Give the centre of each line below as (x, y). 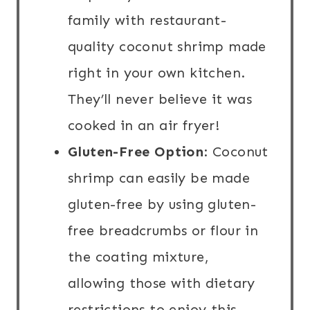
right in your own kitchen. (157, 73)
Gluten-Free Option (136, 152)
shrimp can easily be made (159, 178)
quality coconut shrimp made (167, 47)
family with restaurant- (147, 20)
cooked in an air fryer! (144, 126)
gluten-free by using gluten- (162, 204)
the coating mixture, (138, 257)
